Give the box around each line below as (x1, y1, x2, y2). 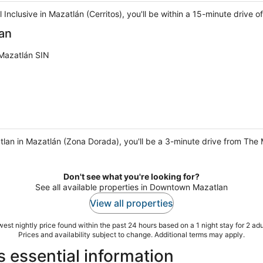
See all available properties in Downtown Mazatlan (35, 182, 228, 193)
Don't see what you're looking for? (63, 171, 200, 182)
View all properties (90, 197, 173, 210)
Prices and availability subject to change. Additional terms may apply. (18, 230, 245, 240)
